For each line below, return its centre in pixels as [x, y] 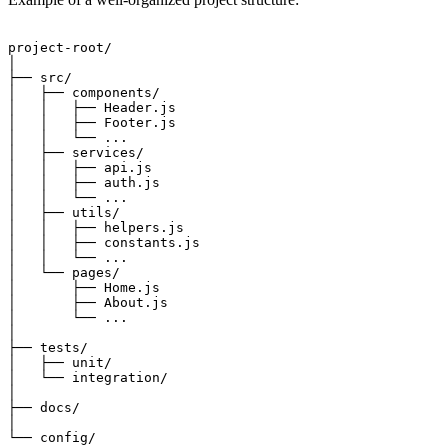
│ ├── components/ [84, 92]
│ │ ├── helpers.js [96, 227]
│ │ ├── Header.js [92, 107]
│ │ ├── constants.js [104, 242]
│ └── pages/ [64, 272]
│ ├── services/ [76, 152]
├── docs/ [44, 407]
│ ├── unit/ [60, 362]
